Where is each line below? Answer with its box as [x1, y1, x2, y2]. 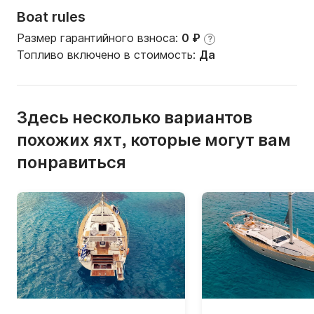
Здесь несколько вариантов [17, 108, 252, 130]
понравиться [17, 153, 126, 175]
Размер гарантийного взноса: [17, 31, 182, 46]
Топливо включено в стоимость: [17, 48, 199, 62]
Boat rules [17, 8, 86, 26]
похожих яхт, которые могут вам [17, 130, 291, 153]
